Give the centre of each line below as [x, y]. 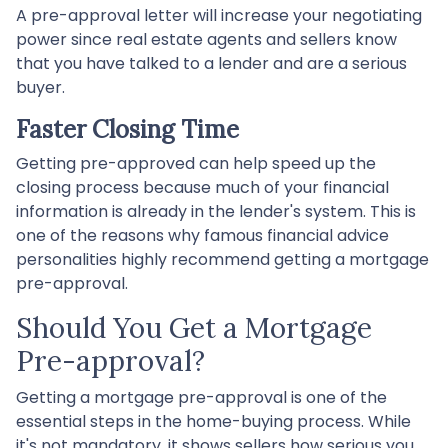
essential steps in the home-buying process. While [213, 421]
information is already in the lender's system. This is [216, 211]
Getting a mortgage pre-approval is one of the [201, 397]
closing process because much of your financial [202, 187]
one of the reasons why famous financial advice [202, 235]
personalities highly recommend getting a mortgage [222, 259]
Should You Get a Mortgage [194, 327]
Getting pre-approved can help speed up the [196, 163]
